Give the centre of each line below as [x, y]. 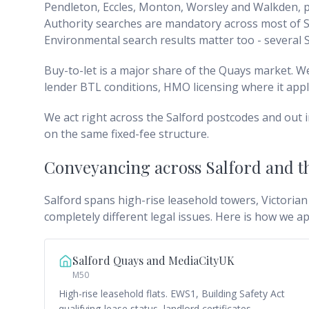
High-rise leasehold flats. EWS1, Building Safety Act [172, 293]
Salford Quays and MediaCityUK [153, 260]
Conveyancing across [125, 167]
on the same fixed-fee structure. [127, 134]
